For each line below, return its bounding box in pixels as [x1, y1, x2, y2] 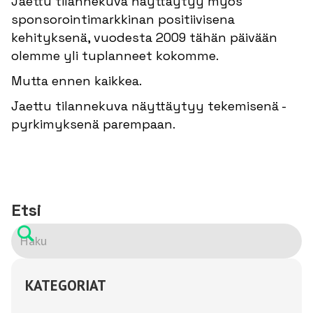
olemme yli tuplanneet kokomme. [11, 47, 219, 64]
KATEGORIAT [25, 275, 106, 295]
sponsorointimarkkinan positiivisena [11, 10, 235, 27]
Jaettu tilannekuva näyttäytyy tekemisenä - [11, 97, 286, 114]
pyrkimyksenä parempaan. [11, 115, 175, 132]
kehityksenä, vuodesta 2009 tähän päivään [11, 29, 277, 45]
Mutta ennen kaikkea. [11, 72, 142, 89]
